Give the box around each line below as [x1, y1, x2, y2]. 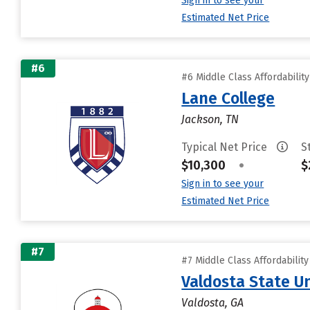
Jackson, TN [181, 113, 239, 126]
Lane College [181, 89, 275, 108]
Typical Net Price [181, 140, 271, 154]
